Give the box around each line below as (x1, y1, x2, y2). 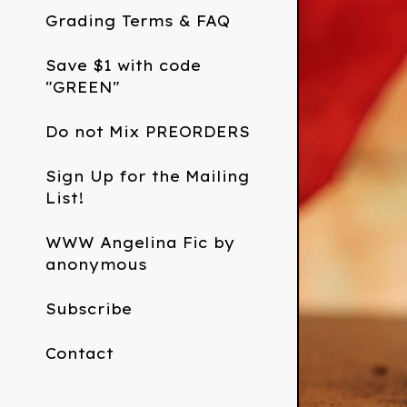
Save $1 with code (45, 56, 201, 74)
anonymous (45, 255, 147, 273)
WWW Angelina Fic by (45, 233, 235, 252)
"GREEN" (45, 78, 120, 96)
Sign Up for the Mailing (45, 167, 250, 185)
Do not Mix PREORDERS (45, 123, 250, 141)
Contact (45, 344, 114, 362)
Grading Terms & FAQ (45, 12, 230, 30)
